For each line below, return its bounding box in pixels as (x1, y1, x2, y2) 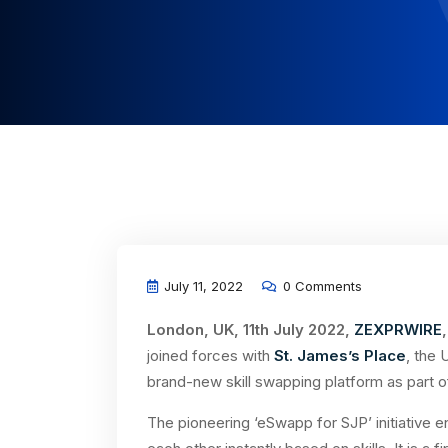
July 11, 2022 (160, 278, 243, 294)
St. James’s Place (274, 346, 406, 365)
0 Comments (279, 278, 362, 294)
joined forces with (147, 346, 274, 365)
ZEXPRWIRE (354, 320, 442, 339)
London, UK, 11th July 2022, (147, 320, 354, 339)
